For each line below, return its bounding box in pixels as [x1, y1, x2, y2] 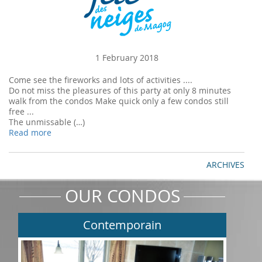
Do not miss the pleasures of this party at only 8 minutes [9, 85, 231, 96]
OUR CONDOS [64, 184, 180, 208]
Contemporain [82, 217, 161, 233]
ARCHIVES [206, 159, 244, 170]
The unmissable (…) [9, 116, 85, 127]
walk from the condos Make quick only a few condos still [9, 95, 229, 106]
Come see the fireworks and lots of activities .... [9, 74, 192, 85]
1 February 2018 [95, 52, 158, 63]
